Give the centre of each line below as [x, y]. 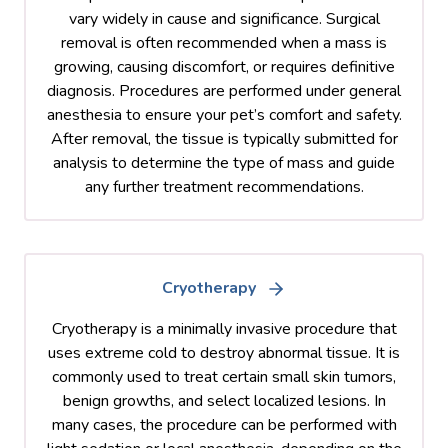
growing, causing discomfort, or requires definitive [224, 66]
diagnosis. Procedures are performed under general [224, 90]
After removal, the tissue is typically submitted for [224, 138]
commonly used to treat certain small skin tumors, [224, 376]
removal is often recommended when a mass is [224, 42]
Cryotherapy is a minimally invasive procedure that [224, 328]
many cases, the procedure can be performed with [224, 424]
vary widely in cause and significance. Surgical [224, 18]
